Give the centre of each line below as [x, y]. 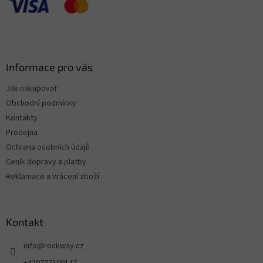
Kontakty [22, 118]
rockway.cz [64, 246]
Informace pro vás [49, 67]
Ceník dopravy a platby [46, 162]
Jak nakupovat [31, 88]
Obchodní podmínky [41, 103]
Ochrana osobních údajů [48, 147]
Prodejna [22, 132]
